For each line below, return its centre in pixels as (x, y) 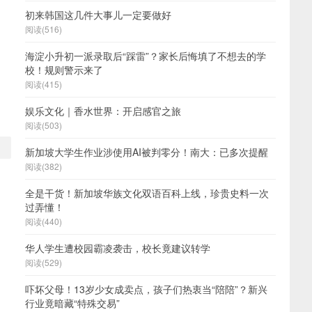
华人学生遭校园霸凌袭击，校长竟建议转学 (118, 248)
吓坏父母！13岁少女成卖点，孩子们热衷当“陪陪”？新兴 (146, 289)
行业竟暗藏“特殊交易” (72, 303)
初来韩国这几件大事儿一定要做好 (98, 15)
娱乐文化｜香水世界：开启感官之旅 (103, 111)
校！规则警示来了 (64, 70)
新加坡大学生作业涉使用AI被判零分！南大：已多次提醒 (147, 152)
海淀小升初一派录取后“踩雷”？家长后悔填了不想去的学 (146, 56)
